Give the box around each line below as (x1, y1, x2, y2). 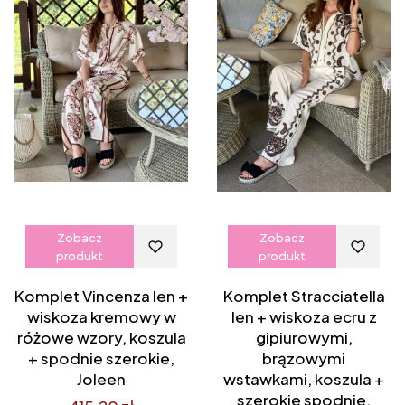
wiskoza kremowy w (26, 306, 176, 326)
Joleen (77, 369, 126, 389)
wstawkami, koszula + (223, 369, 384, 389)
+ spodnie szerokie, (28, 348, 174, 368)
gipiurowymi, (255, 327, 353, 347)
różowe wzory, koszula (16, 327, 186, 347)
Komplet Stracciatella (222, 286, 385, 306)
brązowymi (262, 348, 345, 368)
